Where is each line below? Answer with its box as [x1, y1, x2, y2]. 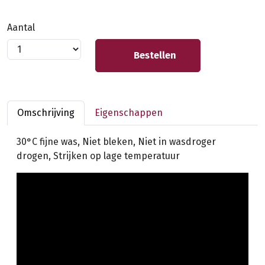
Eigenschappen [95, 106, 163, 118]
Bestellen [131, 49, 177, 61]
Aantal [7, 21, 35, 33]
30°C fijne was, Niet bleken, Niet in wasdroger [17, 135, 216, 147]
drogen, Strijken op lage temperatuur [17, 150, 180, 161]
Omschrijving [17, 106, 75, 118]
